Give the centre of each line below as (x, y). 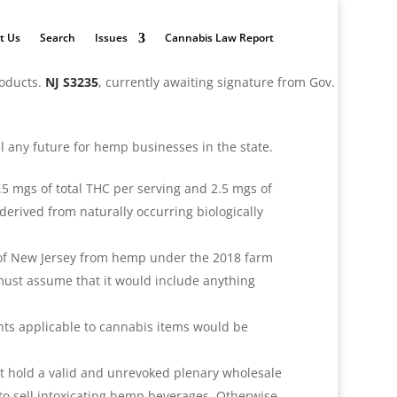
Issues (112, 38)
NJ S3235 (72, 82)
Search (58, 38)
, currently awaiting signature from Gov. (217, 82)
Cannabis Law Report (220, 38)
